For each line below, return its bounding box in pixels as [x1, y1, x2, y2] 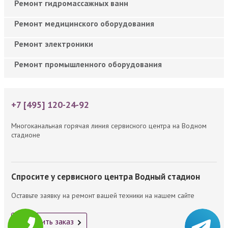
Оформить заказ [17, 216, 74, 226]
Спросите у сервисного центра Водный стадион [11, 170, 200, 182]
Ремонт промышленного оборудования [14, 59, 162, 69]
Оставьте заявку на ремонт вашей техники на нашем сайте [11, 190, 194, 200]
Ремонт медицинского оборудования [14, 18, 154, 28]
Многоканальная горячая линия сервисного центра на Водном [11, 121, 207, 130]
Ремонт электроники [14, 38, 93, 49]
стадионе [11, 130, 40, 139]
